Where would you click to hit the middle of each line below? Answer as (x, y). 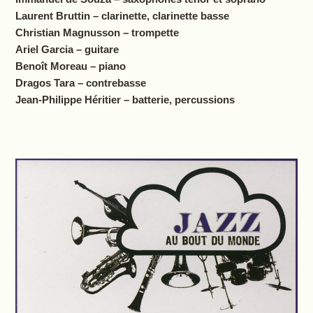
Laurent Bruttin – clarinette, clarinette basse (122, 16)
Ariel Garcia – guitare (67, 50)
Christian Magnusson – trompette (97, 33)
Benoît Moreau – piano (70, 66)
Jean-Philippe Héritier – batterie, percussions (125, 100)
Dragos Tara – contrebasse (80, 83)
